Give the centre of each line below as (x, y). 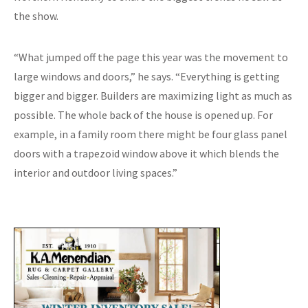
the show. (36, 15)
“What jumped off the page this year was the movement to (151, 57)
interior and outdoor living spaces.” (96, 172)
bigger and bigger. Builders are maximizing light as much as (153, 95)
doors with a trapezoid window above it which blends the (146, 153)
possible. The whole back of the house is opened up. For (143, 114)
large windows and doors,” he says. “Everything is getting (147, 76)
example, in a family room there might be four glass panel (151, 134)
